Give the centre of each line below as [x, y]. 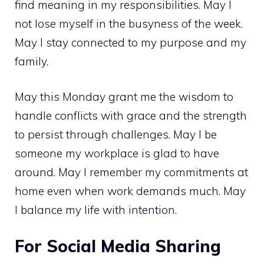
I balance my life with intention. [96, 210]
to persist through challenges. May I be [116, 134]
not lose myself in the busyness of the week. [129, 23]
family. [32, 61]
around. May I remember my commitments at [131, 172]
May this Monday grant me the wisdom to [124, 97]
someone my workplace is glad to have [117, 153]
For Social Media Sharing [118, 246]
